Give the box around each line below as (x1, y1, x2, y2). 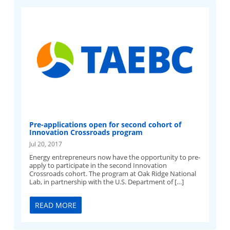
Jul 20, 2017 (29, 140, 63, 149)
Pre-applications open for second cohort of (29, 120, 182, 130)
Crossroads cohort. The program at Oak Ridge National (29, 169, 197, 179)
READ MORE (35, 200, 77, 210)
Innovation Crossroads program (29, 127, 143, 138)
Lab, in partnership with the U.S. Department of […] (29, 177, 184, 187)
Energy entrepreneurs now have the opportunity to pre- (29, 152, 201, 162)
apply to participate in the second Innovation (29, 161, 167, 170)
